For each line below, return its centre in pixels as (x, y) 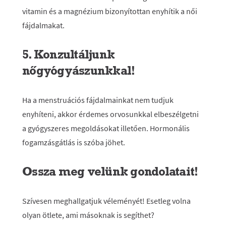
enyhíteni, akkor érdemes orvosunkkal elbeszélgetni (110, 114)
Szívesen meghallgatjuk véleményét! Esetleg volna (106, 201)
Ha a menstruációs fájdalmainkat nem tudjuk (98, 100)
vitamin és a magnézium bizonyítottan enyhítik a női (110, 11)
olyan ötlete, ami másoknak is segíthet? (88, 215)
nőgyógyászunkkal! (79, 70)
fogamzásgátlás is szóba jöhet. (74, 142)
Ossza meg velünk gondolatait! (110, 171)
